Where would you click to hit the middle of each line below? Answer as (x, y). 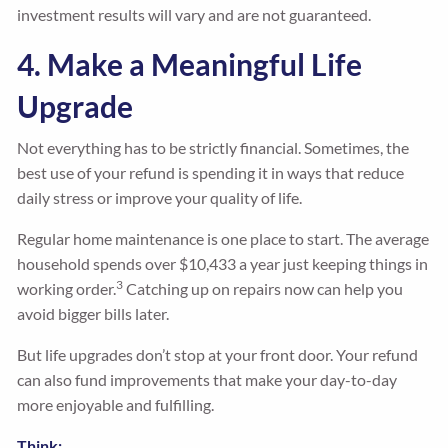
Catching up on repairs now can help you (263, 289)
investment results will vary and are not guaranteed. (194, 15)
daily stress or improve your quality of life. (160, 198)
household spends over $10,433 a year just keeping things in (223, 264)
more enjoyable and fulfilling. (116, 405)
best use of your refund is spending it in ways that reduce (211, 173)
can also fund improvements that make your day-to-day (207, 380)
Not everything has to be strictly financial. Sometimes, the (213, 148)
